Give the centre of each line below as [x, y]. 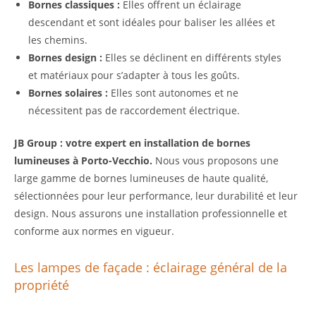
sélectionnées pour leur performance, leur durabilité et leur [156, 196]
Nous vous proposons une [215, 161]
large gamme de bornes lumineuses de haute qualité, [141, 178]
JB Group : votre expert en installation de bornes [132, 143]
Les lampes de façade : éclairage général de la [151, 268]
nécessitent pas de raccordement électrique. [134, 111]
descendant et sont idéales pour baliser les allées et [152, 23]
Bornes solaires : [68, 93]
